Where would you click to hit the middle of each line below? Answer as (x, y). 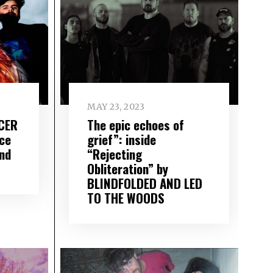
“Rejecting (115, 154)
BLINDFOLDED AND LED (145, 183)
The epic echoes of (136, 125)
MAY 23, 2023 (116, 107)
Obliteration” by (128, 169)
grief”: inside (122, 140)
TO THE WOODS (126, 198)
